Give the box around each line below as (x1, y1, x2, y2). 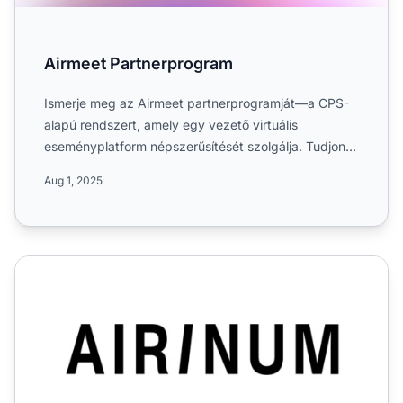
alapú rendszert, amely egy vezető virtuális (44, 116, 298, 132)
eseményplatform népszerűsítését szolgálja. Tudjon (44, 138, 345, 154)
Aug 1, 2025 (44, 173, 103, 187)
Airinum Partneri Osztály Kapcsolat (14, 256, 246, 275)
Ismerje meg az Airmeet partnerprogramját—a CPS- (44, 94, 349, 111)
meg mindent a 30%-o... (44, 159, 188, 175)
